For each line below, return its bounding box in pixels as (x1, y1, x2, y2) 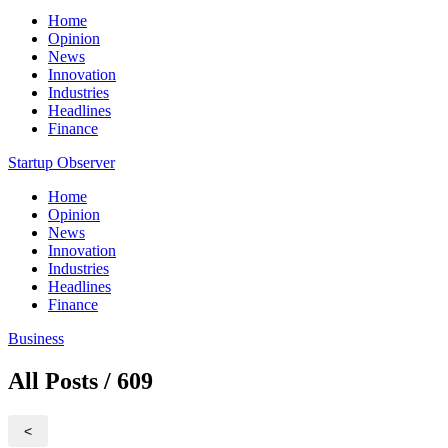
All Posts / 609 (8, 367, 153, 394)
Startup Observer (8, 154, 115, 171)
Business (8, 330, 64, 347)
